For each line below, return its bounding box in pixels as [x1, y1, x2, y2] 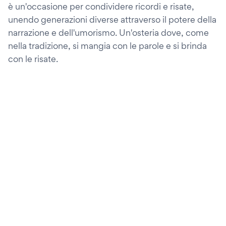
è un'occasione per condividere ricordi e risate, [8, 1, 194, 12]
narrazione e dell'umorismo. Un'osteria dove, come [8, 27, 209, 38]
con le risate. [8, 53, 58, 64]
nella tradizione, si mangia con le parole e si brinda [8, 40, 207, 51]
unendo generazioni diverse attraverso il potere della [8, 14, 216, 25]
